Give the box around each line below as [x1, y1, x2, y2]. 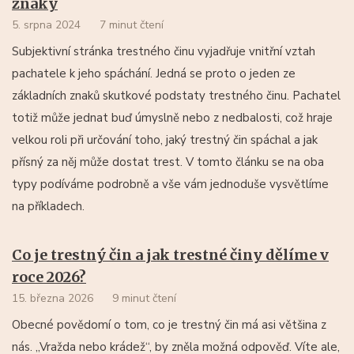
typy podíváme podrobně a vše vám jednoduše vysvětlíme [12, 175, 329, 192]
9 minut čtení [112, 290, 176, 306]
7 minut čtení [100, 17, 164, 32]
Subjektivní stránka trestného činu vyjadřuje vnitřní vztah [12, 43, 315, 59]
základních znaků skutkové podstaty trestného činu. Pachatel [12, 87, 341, 104]
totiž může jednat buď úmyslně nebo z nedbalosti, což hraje [12, 109, 333, 126]
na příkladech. [12, 198, 85, 214]
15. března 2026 [12, 290, 93, 306]
